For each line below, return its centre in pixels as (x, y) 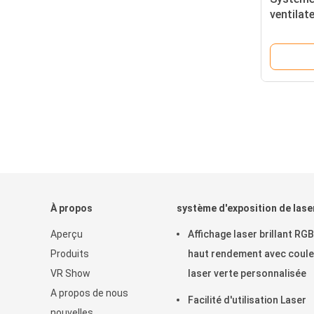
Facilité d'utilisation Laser (247, 300)
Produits (70, 254)
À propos (71, 208)
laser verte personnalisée (247, 273)
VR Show (70, 273)
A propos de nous (89, 293)
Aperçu (67, 234)
